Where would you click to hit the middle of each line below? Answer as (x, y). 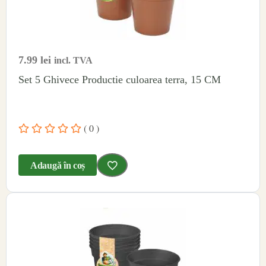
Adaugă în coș (58, 165)
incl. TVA (73, 60)
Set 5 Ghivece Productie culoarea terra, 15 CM (120, 79)
